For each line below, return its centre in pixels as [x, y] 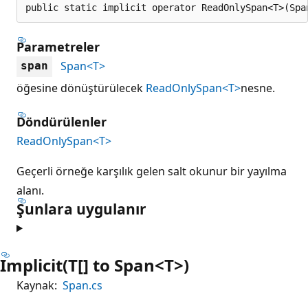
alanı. [30, 190]
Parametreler [58, 46]
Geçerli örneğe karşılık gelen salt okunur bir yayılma [152, 171]
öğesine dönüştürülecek [81, 88]
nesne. [258, 88]
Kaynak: [37, 285]
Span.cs [82, 285]
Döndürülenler [62, 121]
